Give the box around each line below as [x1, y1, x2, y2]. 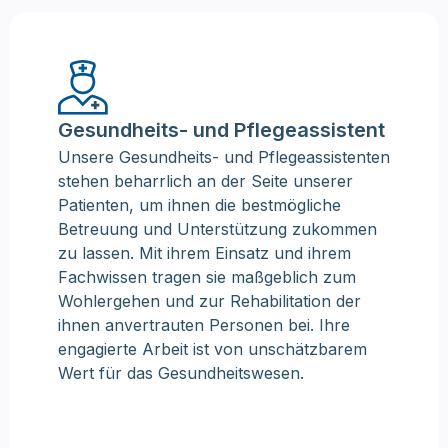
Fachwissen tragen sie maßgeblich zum [58, 267, 356, 288]
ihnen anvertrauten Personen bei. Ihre [58, 315, 350, 336]
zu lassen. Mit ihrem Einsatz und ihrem [58, 243, 351, 264]
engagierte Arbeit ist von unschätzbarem [58, 339, 367, 360]
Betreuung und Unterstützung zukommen [58, 219, 377, 240]
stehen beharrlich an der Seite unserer [58, 171, 353, 192]
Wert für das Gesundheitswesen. [58, 363, 304, 384]
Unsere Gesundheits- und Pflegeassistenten [58, 147, 390, 168]
